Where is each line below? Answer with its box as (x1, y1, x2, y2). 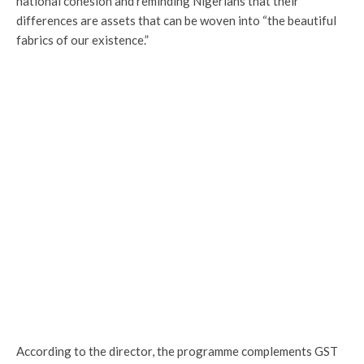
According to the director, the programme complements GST (16, 343, 338, 358)
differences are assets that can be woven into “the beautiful (16, 12, 336, 28)
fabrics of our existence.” (16, 32, 149, 47)
